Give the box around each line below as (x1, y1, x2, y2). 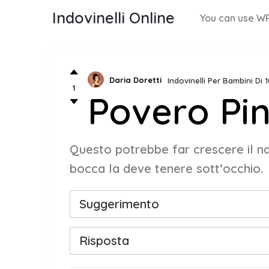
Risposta (79, 233, 129, 249)
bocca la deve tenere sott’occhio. (70, 161, 263, 177)
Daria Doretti (109, 75, 162, 85)
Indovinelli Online (52, 8, 175, 27)
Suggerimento (79, 196, 159, 212)
